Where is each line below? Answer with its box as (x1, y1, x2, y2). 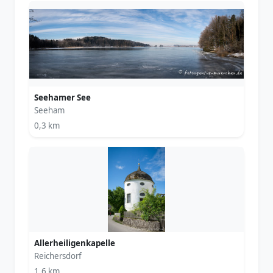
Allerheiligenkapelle (34, 238, 115, 249)
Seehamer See (34, 92, 91, 103)
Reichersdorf (34, 250, 82, 261)
